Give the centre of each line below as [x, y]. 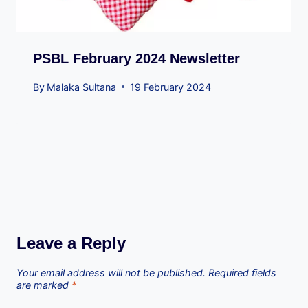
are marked [44, 285]
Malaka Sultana [82, 87]
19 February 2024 [171, 87]
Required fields [242, 273]
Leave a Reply [71, 243]
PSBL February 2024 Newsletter [136, 59]
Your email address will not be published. [111, 273]
